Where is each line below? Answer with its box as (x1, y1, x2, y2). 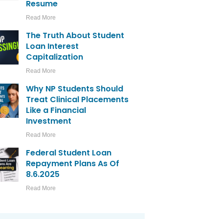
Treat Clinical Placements (26, 94, 129, 106)
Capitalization (26, 51, 84, 63)
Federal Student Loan (26, 147, 112, 159)
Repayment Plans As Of (26, 158, 120, 170)
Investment (26, 115, 72, 127)
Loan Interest (26, 41, 79, 52)
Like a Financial (26, 105, 87, 116)
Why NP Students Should (26, 83, 124, 95)
